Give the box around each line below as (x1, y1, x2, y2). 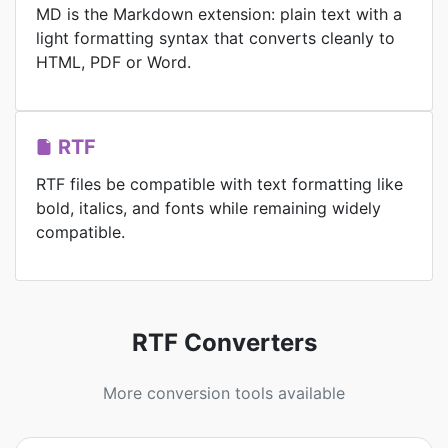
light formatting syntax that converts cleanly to (36, 28, 395, 48)
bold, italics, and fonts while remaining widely (36, 198, 381, 218)
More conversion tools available (103, 383, 345, 403)
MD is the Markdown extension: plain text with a (36, 4, 402, 24)
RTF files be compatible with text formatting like (36, 174, 403, 194)
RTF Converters (131, 328, 317, 357)
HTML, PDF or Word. (36, 52, 191, 72)
